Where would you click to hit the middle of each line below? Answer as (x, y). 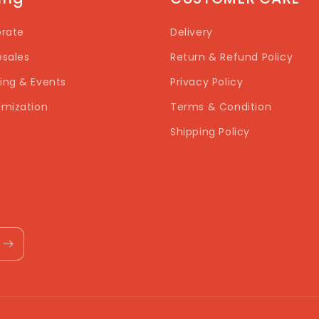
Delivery (192, 32)
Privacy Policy (207, 82)
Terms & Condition (221, 107)
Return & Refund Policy (232, 57)
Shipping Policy (210, 132)
